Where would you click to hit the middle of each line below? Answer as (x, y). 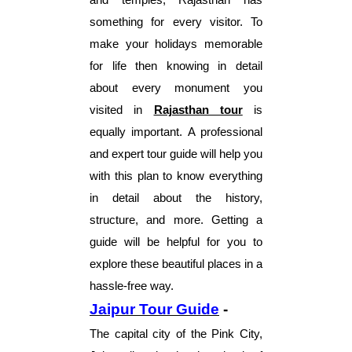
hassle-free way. (132, 286)
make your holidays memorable (176, 44)
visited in (122, 110)
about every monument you (176, 88)
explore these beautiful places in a (176, 264)
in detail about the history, (176, 198)
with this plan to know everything (176, 176)
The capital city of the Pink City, (176, 334)
